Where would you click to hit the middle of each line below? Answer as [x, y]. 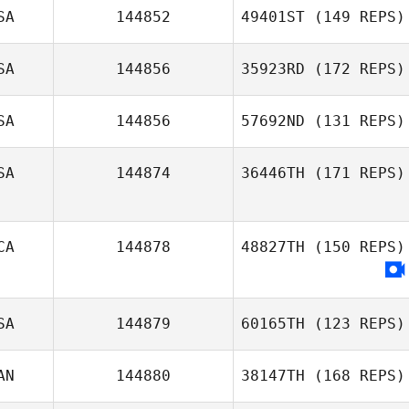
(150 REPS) [355, 247]
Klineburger [323, 303]
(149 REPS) [355, 17]
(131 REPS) [355, 121]
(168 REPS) [355, 376]
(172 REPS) [355, 69]
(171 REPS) [355, 173]
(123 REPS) [355, 324]
